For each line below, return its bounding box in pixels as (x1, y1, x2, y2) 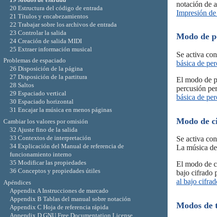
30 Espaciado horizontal (9, 98, 74, 106)
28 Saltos (9, 81, 34, 89)
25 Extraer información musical (9, 45, 92, 53)
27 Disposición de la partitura (9, 73, 87, 81)
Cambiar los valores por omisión (3, 118, 88, 125)
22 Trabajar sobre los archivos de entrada (9, 20, 117, 28)
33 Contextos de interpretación (9, 134, 91, 142)
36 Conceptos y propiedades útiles (9, 167, 100, 175)
